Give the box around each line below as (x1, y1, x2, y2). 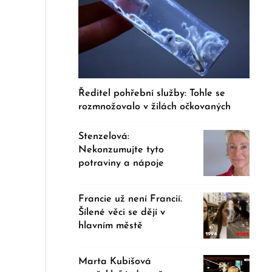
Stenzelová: (78, 131, 130, 141)
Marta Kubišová (78, 256, 152, 267)
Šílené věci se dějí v (78, 207, 166, 217)
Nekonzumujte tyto (78, 144, 165, 155)
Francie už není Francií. (78, 194, 183, 204)
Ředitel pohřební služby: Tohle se (78, 88, 226, 98)
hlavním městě (78, 220, 143, 231)
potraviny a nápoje (78, 158, 165, 168)
